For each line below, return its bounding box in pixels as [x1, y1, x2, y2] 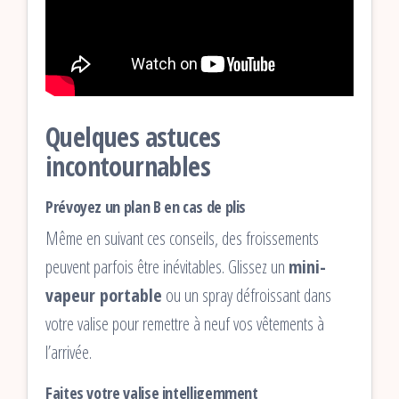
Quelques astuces [45, 118, 221, 155]
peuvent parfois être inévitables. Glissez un [45, 254, 289, 279]
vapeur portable [45, 282, 162, 307]
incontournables [45, 147, 210, 184]
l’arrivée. [45, 339, 92, 364]
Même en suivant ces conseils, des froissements [45, 225, 319, 250]
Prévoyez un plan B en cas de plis [45, 195, 247, 217]
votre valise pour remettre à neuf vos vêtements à [45, 311, 324, 336]
